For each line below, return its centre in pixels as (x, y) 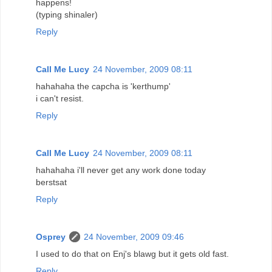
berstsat (51, 182)
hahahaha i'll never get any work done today (121, 170)
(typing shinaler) (67, 14)
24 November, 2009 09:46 (134, 236)
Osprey (51, 236)
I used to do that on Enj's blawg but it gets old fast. (132, 253)
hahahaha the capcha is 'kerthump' (103, 86)
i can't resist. (60, 98)
